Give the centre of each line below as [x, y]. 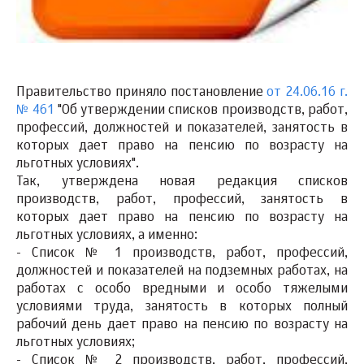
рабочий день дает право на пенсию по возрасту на [182, 325]
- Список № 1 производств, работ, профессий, [182, 254]
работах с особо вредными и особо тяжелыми [182, 290]
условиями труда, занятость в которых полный [182, 308]
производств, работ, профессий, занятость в [182, 200]
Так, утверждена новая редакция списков [182, 182]
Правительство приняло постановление [142, 93]
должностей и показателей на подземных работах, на [182, 272]
